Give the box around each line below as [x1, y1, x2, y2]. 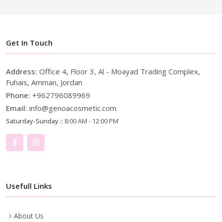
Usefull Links [6, 180, 52, 191]
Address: [6, 66, 39, 76]
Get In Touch [6, 37, 53, 48]
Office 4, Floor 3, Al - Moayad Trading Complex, [39, 66, 200, 76]
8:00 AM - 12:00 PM [64, 116, 118, 125]
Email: [6, 103, 29, 113]
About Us [14, 211, 44, 221]
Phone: [6, 90, 32, 100]
